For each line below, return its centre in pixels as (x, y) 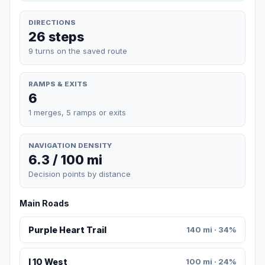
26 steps (56, 36)
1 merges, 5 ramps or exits (77, 112)
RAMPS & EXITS (58, 84)
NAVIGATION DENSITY (70, 145)
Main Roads (44, 203)
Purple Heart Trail (67, 230)
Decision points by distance (80, 174)
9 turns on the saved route (78, 51)
